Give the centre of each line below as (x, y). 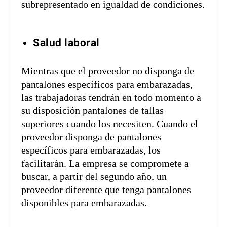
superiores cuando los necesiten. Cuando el (110, 124)
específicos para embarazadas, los (91, 150)
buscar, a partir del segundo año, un (94, 177)
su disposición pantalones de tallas (93, 111)
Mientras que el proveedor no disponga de (108, 71)
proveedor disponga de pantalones (91, 137)
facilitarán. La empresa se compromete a (105, 163)
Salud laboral (66, 43)
